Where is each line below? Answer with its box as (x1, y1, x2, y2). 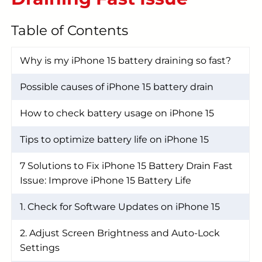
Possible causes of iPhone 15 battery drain (20, 81, 213, 92)
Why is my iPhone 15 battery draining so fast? (20, 54, 231, 66)
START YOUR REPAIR (82, 6, 183, 18)
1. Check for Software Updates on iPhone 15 (20, 201, 220, 212)
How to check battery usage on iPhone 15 (20, 107, 214, 119)
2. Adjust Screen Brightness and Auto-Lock (20, 227, 220, 239)
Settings (20, 242, 60, 253)
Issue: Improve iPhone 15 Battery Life (20, 174, 191, 186)
